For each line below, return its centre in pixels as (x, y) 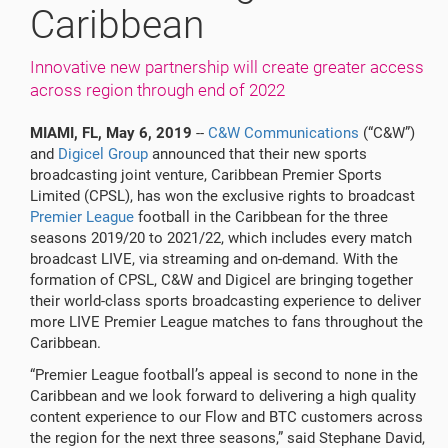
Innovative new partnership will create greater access (227, 67)
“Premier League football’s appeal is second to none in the (224, 374)
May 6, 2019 (149, 133)
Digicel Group (103, 154)
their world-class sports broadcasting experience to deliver (225, 301)
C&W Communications (283, 133)
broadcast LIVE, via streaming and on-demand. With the (214, 259)
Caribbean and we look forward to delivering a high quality (223, 395)
